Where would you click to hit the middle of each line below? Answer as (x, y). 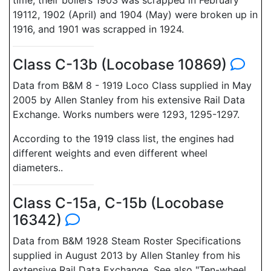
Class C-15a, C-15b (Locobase (118, 203)
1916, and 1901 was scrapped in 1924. (98, 29)
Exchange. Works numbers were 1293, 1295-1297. (126, 114)
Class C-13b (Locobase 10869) (122, 64)
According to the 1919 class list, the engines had (123, 139)
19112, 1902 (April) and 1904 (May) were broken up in (135, 15)
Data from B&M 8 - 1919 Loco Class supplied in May (132, 85)
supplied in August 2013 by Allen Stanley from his (126, 255)
